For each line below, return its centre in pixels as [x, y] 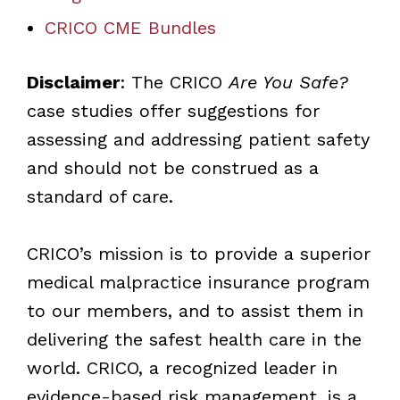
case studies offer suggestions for [173, 110]
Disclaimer [73, 82]
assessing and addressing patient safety [198, 139]
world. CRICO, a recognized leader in [182, 367]
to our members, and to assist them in [195, 310]
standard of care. [100, 196]
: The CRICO [174, 82]
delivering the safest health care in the [194, 339]
